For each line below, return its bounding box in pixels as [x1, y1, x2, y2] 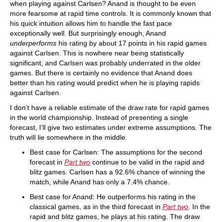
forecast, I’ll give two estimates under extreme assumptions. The [10, 123, 212, 131]
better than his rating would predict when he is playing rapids [10, 79, 200, 87]
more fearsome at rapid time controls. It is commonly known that [10, 9, 211, 17]
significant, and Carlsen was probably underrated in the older [10, 59, 201, 67]
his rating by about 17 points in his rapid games [56, 39, 207, 47]
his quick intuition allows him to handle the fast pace [10, 19, 172, 27]
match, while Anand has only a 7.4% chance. [30, 178, 169, 186]
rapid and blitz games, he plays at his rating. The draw [30, 213, 200, 221]
